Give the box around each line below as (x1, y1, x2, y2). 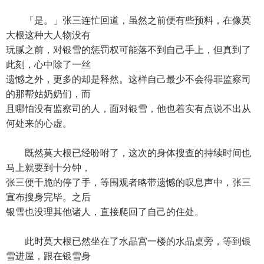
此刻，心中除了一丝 (6, 60, 91, 70)
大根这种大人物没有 (6, 30, 91, 40)
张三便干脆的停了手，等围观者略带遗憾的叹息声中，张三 (6, 177, 251, 187)
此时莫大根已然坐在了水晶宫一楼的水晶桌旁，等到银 (6, 236, 251, 246)
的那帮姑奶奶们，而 (6, 89, 91, 99)
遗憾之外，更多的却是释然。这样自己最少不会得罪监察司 (6, 74, 251, 84)
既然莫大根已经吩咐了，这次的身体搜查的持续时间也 (6, 148, 251, 158)
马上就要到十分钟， (6, 163, 91, 173)
